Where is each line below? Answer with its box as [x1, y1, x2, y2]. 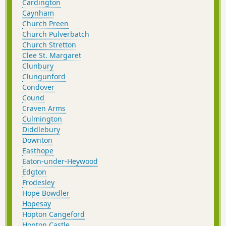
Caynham [22, 8, 54, 18]
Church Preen [22, 18, 69, 28]
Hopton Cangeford [22, 209, 85, 219]
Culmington [22, 114, 62, 124]
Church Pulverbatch [22, 29, 89, 39]
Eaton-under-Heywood [22, 156, 98, 166]
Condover [22, 82, 54, 92]
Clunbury [22, 61, 53, 71]
